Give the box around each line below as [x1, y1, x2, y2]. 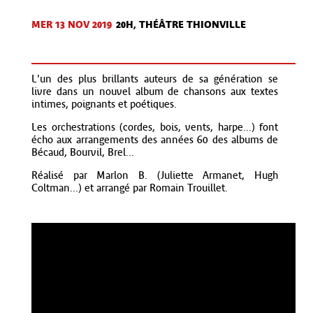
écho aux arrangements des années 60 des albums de [31, 134, 278, 146]
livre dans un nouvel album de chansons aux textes [31, 86, 278, 98]
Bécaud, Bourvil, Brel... [31, 147, 134, 159]
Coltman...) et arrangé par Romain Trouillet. [31, 182, 228, 194]
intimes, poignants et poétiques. [31, 99, 177, 110]
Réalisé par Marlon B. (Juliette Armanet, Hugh [31, 170, 278, 182]
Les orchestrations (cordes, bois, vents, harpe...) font [31, 122, 278, 133]
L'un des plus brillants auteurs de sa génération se [31, 73, 278, 85]
